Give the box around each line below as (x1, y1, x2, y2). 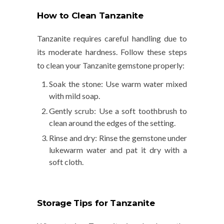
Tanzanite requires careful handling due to (37, 33, 187, 43)
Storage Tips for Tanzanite (37, 198, 155, 208)
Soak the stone (49, 79, 101, 89)
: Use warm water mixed (101, 79, 187, 89)
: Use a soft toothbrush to (94, 106, 187, 116)
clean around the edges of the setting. (49, 118, 175, 128)
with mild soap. (49, 91, 100, 101)
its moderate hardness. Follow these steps (37, 47, 187, 57)
